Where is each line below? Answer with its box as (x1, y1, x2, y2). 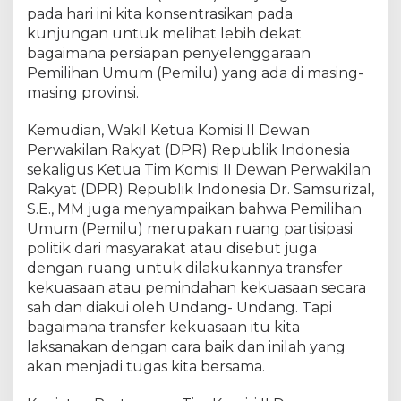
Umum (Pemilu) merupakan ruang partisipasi (27, 220, 353, 237)
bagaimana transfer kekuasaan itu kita (27, 319, 300, 336)
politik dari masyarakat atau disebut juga (27, 240, 317, 257)
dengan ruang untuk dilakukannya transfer (27, 260, 343, 277)
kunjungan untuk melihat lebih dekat (27, 25, 302, 42)
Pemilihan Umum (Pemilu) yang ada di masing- (27, 64, 363, 81)
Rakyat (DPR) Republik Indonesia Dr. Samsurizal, (27, 181, 374, 198)
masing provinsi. (27, 84, 139, 101)
